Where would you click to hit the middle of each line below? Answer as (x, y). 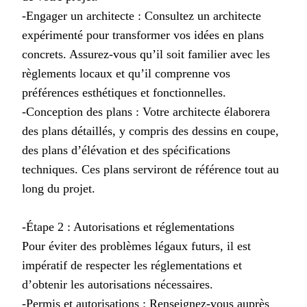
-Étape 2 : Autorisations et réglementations (128, 226)
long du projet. (59, 188)
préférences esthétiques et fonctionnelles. (124, 92)
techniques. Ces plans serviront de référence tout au (150, 169)
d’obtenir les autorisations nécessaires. (118, 284)
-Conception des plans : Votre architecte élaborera (146, 111)
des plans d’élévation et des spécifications (126, 150)
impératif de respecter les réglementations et (132, 265)
